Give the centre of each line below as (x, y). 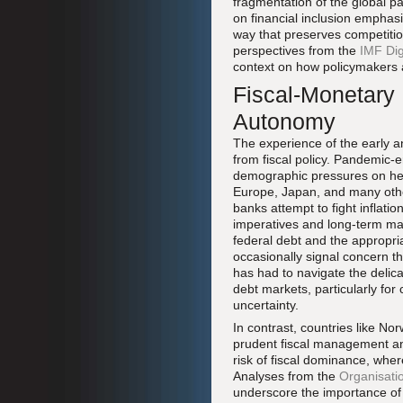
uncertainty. (266, 305)
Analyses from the (286, 376)
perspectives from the (296, 50)
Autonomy (284, 121)
